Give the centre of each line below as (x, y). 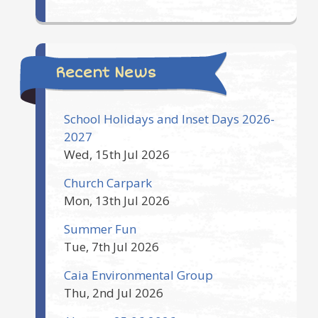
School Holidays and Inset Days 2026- (169, 119)
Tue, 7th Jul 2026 (111, 247)
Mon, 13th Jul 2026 (117, 201)
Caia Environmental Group (138, 275)
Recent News (106, 73)
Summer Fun (100, 229)
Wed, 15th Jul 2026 (117, 155)
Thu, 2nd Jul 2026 (114, 293)
